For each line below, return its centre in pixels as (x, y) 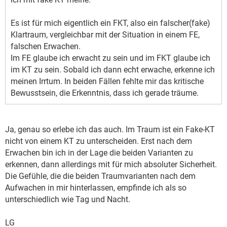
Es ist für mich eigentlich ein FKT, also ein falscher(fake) (110, 23)
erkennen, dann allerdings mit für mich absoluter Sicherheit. (111, 165)
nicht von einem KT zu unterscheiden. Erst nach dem (99, 141)
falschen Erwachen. (46, 47)
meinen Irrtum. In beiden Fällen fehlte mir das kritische (107, 82)
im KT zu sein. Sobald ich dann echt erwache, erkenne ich (113, 70)
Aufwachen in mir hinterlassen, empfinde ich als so (96, 188)
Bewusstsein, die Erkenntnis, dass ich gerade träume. (105, 93)
